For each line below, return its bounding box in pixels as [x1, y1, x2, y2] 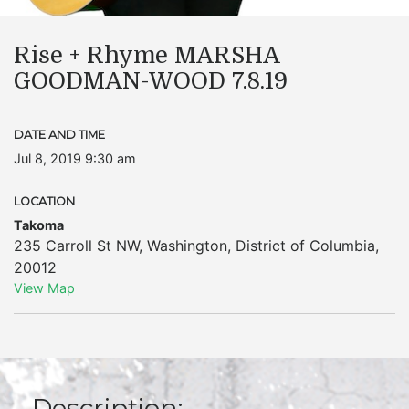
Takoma [14, 217, 64, 233]
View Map [14, 280, 75, 296]
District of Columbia [236, 236, 375, 255]
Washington [147, 236, 227, 255]
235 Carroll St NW [14, 236, 139, 255]
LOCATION [14, 194, 75, 208]
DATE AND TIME [14, 128, 105, 142]
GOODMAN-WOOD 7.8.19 [14, 68, 288, 94]
